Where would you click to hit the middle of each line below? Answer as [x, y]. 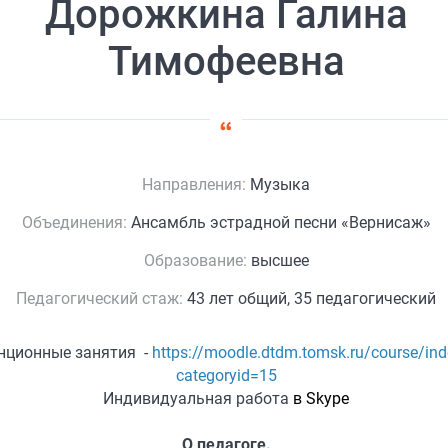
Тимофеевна [226, 61]
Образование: [195, 260]
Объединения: [74, 222]
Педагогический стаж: [99, 298]
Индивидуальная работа [196, 398]
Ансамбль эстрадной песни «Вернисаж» [278, 222]
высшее [277, 260]
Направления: [194, 184]
